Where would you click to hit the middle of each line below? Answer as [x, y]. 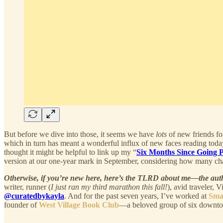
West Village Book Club [79, 205]
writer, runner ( [27, 187]
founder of [20, 205]
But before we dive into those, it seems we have [79, 134]
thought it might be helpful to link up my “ [70, 152]
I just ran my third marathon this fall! [109, 187]
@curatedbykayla [34, 196]
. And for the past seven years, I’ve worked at [135, 196]
